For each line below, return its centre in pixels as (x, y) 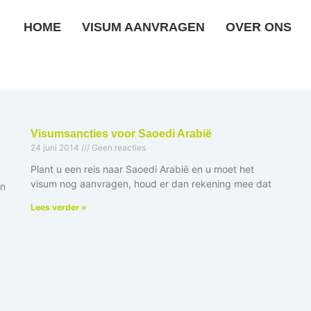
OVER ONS (259, 27)
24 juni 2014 (56, 148)
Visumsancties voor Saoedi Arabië (121, 134)
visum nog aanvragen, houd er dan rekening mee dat (151, 184)
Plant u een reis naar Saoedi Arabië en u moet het (142, 169)
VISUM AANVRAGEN (143, 27)
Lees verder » (59, 207)
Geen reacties (118, 148)
